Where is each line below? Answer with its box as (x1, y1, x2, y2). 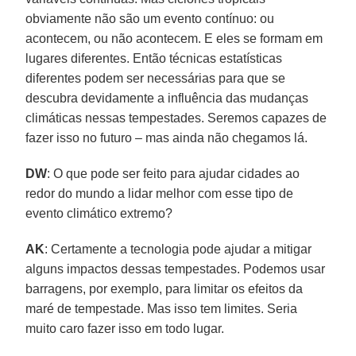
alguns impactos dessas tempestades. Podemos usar (25, 261, 326, 276)
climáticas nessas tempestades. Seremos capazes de (25, 110, 327, 125)
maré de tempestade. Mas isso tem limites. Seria (25, 301, 298, 315)
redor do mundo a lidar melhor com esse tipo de (25, 186, 294, 200)
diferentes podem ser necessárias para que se (25, 71, 286, 85)
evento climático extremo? (25, 206, 173, 220)
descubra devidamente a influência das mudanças (25, 91, 309, 105)
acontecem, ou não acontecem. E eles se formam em (25, 31, 323, 45)
